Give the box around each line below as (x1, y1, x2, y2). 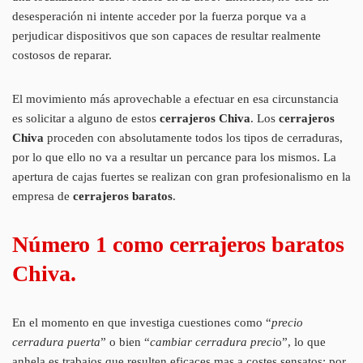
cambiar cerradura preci (150, 335, 275, 348)
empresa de (12, 189, 73, 203)
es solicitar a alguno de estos (12, 111, 160, 125)
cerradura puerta (12, 335, 100, 348)
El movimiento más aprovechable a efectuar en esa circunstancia (12, 92, 339, 105)
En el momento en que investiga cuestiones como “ (12, 315, 271, 329)
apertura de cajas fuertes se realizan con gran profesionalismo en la (12, 169, 351, 183)
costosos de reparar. (12, 48, 112, 62)
